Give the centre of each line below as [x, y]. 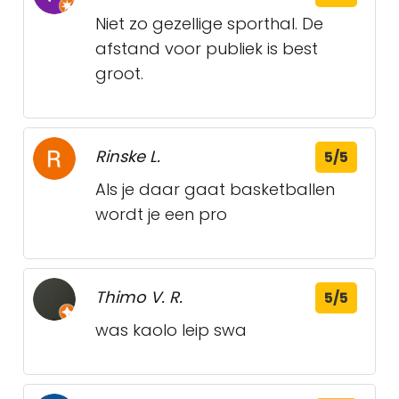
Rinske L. [128, 156]
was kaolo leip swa [171, 330]
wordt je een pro [161, 214]
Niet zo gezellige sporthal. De [209, 24]
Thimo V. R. [139, 297]
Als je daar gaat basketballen [215, 189]
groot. [119, 73]
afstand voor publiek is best [207, 49]
